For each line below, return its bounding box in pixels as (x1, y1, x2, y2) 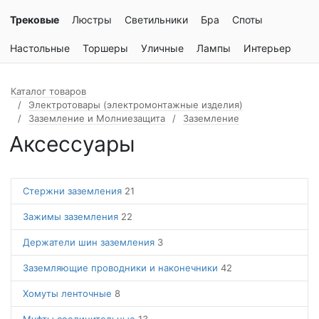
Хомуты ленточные (23, 288, 115, 299)
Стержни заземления (23, 185, 125, 197)
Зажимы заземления (23, 211, 121, 222)
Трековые (10, 14, 59, 26)
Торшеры (83, 42, 128, 54)
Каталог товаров (11, 85, 86, 97)
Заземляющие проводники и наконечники (23, 262, 221, 273)
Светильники (125, 14, 188, 26)
